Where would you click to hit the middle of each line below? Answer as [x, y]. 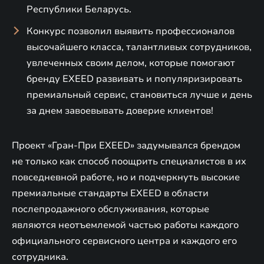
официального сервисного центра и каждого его [124, 241]
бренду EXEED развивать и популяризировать [134, 79]
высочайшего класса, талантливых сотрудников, [139, 47]
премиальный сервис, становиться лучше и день [139, 95]
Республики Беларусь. [79, 9]
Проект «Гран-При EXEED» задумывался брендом [126, 145]
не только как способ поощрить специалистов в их [129, 161]
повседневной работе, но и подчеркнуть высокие [126, 177]
